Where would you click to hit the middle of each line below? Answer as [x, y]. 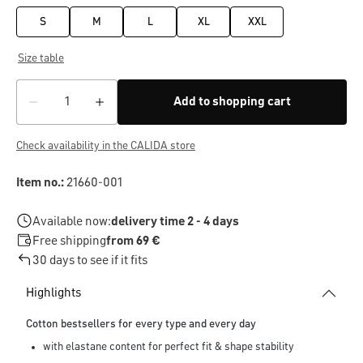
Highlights [53, 294]
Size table [41, 59]
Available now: [72, 222]
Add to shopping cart [232, 102]
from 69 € [133, 242]
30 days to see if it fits [90, 261]
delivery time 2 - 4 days [175, 222]
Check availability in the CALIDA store [106, 146]
